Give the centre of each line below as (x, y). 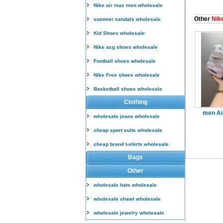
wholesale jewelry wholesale (129, 213)
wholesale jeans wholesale (127, 116)
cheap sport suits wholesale (128, 130)
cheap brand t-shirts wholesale (131, 144)
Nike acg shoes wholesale (126, 47)
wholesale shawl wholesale (127, 199)
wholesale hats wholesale (125, 185)
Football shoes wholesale (125, 61)
